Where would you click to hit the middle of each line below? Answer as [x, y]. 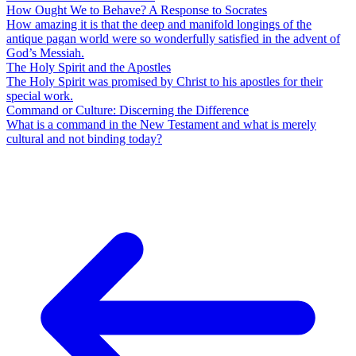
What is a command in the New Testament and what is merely [161, 125]
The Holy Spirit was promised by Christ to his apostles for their [164, 82]
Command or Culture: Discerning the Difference [128, 110]
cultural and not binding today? [84, 139]
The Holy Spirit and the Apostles [89, 68]
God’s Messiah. [45, 53]
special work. [40, 96]
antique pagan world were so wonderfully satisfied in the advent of [173, 39]
